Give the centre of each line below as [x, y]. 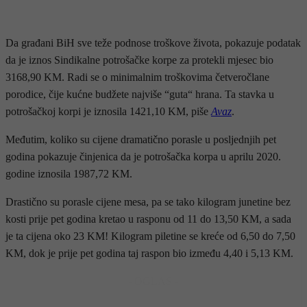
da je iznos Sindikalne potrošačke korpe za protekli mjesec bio [139, 60]
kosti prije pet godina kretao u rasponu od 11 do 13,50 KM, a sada [148, 219]
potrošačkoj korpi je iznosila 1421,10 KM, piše [108, 111]
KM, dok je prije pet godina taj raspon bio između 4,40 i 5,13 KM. [149, 253]
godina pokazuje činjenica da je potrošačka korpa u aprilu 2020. [143, 156]
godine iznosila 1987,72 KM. [69, 173]
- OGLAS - [153, 281]
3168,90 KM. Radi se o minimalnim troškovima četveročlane [137, 77]
